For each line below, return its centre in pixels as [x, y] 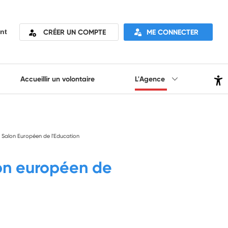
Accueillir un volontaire [57, 79]
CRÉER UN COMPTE [75, 32]
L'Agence [151, 79]
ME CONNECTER [172, 32]
